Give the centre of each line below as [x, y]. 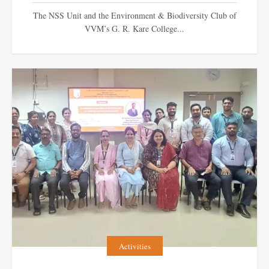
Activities [134, 246]
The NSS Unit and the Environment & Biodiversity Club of [134, 15]
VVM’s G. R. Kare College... [134, 28]
